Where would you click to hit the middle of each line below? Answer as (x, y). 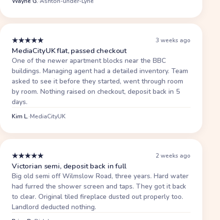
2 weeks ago (173, 156)
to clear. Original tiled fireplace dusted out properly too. (97, 196)
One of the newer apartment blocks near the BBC (89, 60)
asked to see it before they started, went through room (97, 81)
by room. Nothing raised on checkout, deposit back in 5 (96, 91)
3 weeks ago (173, 41)
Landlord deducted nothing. (54, 207)
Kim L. (20, 116)
